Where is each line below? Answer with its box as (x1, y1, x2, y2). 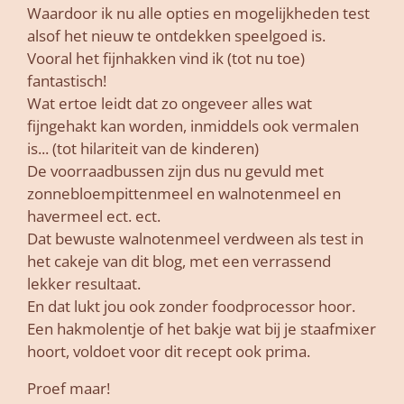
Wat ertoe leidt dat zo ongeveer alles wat (27, 92, 312, 114)
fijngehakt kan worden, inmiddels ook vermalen (27, 115, 359, 136)
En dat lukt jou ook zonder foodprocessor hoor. (27, 295, 355, 317)
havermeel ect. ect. (27, 205, 161, 226)
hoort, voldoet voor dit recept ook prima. (27, 340, 310, 362)
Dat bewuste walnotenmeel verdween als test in (27, 227, 363, 249)
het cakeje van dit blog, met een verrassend (27, 250, 331, 271)
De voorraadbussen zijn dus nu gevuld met (27, 160, 324, 181)
